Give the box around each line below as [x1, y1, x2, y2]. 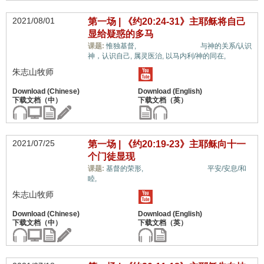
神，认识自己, [87, 52, 134, 60]
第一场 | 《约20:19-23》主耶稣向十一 [87, 139, 246, 149]
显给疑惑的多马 [87, 29, 154, 39]
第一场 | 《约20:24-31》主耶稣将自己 [87, 16, 246, 27]
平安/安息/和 [207, 164, 246, 173]
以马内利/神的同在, [165, 52, 226, 60]
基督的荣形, [105, 164, 145, 173]
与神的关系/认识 [200, 42, 252, 50]
